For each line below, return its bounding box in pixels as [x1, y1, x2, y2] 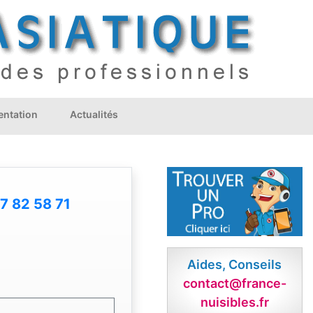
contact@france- [182, 276, 286, 291]
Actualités [70, 108, 118, 120]
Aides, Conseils [187, 257, 282, 272]
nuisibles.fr [200, 295, 269, 310]
